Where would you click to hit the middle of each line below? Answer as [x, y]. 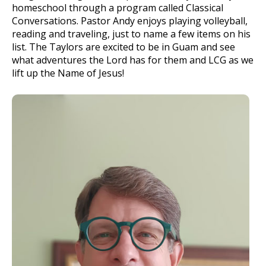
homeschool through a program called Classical [118, 8]
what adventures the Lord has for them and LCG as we [133, 60]
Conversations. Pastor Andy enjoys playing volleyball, [130, 21]
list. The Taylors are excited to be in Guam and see [123, 47]
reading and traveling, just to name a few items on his [131, 34]
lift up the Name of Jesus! [68, 73]
